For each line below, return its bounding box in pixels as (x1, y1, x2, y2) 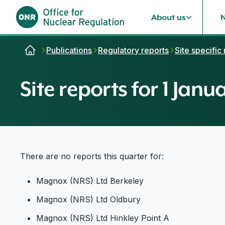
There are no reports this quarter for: (20, 151, 164, 161)
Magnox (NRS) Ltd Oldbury (36, 194, 141, 204)
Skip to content (13, 42, 70, 53)
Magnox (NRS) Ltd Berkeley (36, 176, 144, 186)
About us (151, 12, 186, 23)
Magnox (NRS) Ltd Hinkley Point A (36, 213, 169, 223)
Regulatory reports (98, 45, 169, 55)
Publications (46, 45, 92, 55)
